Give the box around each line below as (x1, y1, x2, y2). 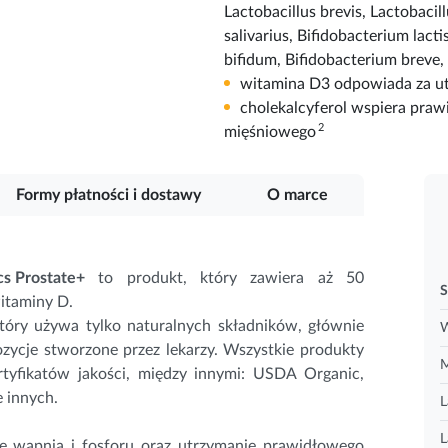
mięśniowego (224, 123, 320, 140)
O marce (267, 186, 328, 203)
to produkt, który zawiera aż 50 (98, 269, 365, 286)
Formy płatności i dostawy (16, 186, 201, 203)
